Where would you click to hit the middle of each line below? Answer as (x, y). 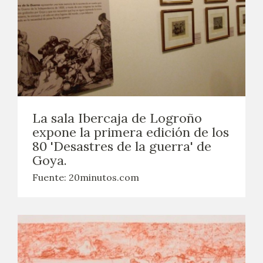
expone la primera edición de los (131, 132)
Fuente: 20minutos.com (86, 177)
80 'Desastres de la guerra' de (122, 146)
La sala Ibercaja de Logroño (117, 118)
